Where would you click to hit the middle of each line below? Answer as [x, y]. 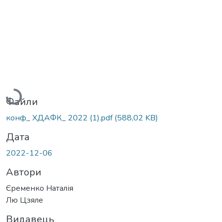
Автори [24, 172]
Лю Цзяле [25, 200]
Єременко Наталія [40, 189]
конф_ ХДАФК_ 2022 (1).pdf [60, 118]
